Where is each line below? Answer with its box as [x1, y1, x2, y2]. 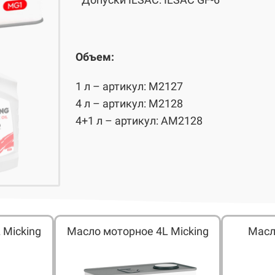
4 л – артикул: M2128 [76, 96, 183, 110]
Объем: [76, 50, 114, 63]
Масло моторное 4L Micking [66, 224, 209, 238]
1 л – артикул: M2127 [76, 79, 183, 93]
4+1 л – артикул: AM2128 [76, 114, 203, 127]
